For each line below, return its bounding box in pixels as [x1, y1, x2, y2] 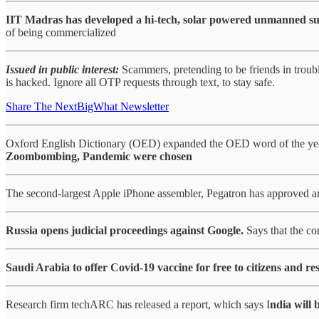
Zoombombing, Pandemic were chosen [6, 150, 192, 163]
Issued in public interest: [6, 63, 122, 76]
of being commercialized [6, 26, 116, 39]
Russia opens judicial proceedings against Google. [6, 224, 246, 237]
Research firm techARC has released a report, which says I [6, 298, 270, 311]
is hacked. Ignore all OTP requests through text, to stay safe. [6, 76, 275, 89]
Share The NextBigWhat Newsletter [6, 100, 169, 113]
